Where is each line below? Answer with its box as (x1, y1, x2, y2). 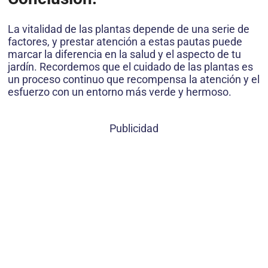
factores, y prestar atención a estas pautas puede (8, 35, 242, 48)
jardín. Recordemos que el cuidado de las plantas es (8, 60, 253, 73)
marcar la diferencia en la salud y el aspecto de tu (8, 47, 241, 60)
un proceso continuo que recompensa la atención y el (8, 72, 260, 86)
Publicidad (109, 121, 159, 135)
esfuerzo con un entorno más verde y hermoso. (8, 85, 232, 98)
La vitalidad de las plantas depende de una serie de (8, 22, 249, 35)
